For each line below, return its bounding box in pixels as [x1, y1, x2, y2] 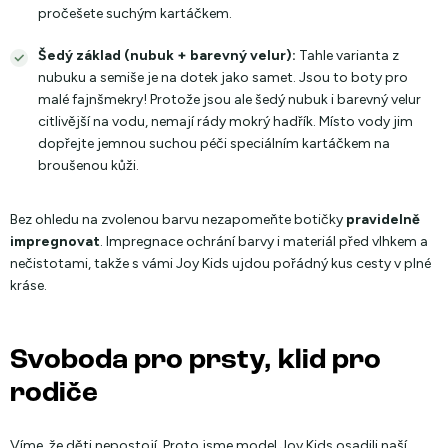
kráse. [10, 277, 47, 294]
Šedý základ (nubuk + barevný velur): [38, 47, 296, 64]
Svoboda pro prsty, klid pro [10, 347, 381, 375]
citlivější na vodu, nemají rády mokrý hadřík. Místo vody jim [38, 113, 413, 130]
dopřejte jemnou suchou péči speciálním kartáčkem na [38, 135, 390, 152]
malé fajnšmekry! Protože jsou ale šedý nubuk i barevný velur [38, 91, 421, 108]
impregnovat [10, 233, 100, 250]
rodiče [10, 380, 98, 408]
